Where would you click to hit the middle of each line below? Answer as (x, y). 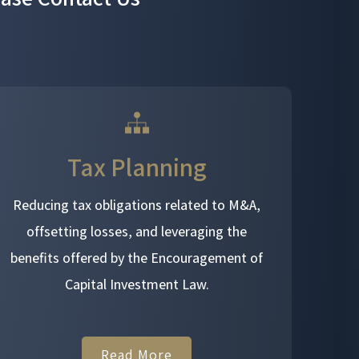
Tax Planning (137, 167)
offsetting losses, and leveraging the (137, 231)
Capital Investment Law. (137, 284)
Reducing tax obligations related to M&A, (137, 205)
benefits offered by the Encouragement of (137, 258)
